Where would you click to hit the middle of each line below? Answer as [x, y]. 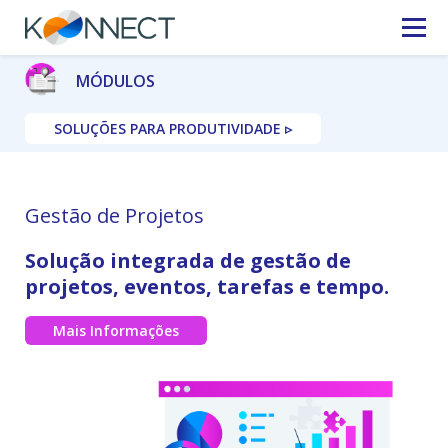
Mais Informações [116, 330]
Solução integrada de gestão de [188, 260]
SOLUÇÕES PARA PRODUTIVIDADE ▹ [173, 128]
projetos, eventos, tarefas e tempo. [207, 286]
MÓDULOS [115, 80]
